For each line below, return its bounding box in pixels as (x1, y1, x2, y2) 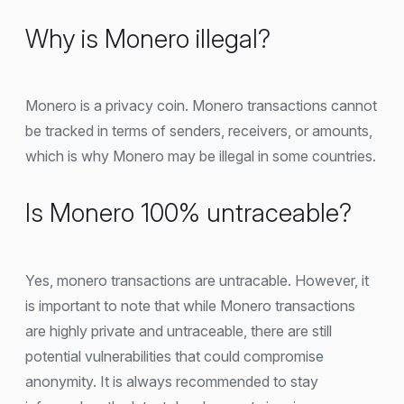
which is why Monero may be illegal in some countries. (25, 147, 376, 166)
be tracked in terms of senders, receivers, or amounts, (25, 122, 372, 141)
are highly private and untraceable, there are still (25, 321, 332, 340)
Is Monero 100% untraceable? (25, 197, 352, 229)
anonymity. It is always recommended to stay (25, 372, 318, 390)
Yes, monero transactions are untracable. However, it (25, 271, 369, 289)
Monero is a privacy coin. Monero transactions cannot (25, 96, 377, 115)
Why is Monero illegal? (25, 23, 271, 55)
